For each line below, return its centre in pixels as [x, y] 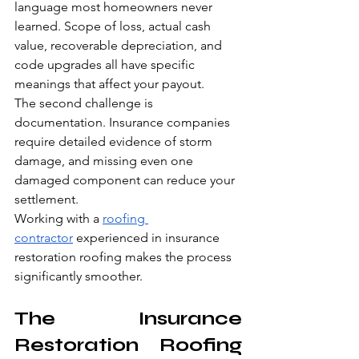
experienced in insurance [148, 238]
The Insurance [128, 319]
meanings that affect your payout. [109, 84]
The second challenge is [85, 103]
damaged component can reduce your [126, 180]
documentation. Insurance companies [124, 123]
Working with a [58, 219]
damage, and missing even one [105, 161]
